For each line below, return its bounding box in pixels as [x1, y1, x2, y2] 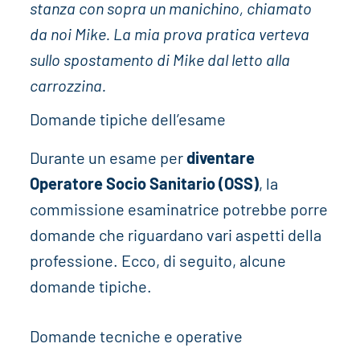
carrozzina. [29, 76, 106, 96]
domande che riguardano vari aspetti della [29, 225, 321, 245]
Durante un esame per [29, 148, 186, 168]
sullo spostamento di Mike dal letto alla [29, 50, 290, 70]
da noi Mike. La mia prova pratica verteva [29, 24, 309, 44]
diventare [186, 148, 255, 168]
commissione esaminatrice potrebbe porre [29, 199, 328, 219]
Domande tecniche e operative [29, 326, 243, 346]
